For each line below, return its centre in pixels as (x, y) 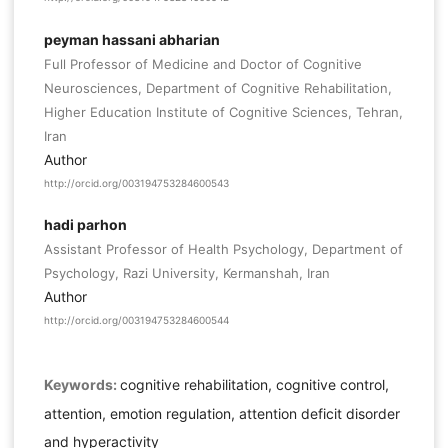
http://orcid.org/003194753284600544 (136, 320)
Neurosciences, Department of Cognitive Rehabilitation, (217, 87)
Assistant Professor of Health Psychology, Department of (223, 249)
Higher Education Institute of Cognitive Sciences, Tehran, (223, 111)
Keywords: (81, 385)
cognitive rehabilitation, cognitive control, (254, 385)
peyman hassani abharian (131, 39)
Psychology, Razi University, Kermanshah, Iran (186, 273)
